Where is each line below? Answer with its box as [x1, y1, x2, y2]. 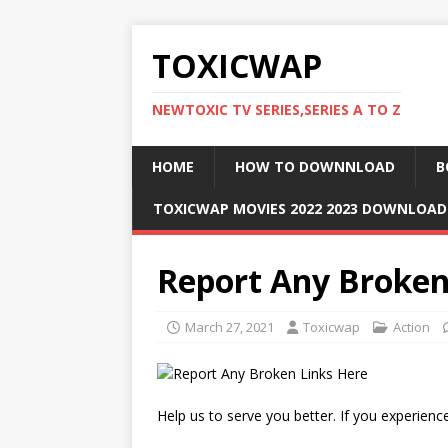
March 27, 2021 [185, 318, 274, 336]
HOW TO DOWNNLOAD [235, 157, 395, 176]
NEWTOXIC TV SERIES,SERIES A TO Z [152, 100, 401, 119]
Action [393, 318, 430, 336]
